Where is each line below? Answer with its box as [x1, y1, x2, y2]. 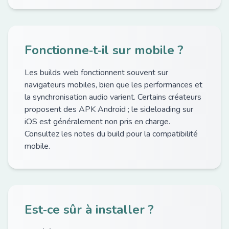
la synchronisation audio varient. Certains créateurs [25, 91, 201, 103]
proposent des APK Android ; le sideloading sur [25, 104, 193, 115]
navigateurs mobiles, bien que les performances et [25, 79, 202, 90]
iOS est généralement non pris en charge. [25, 116, 170, 127]
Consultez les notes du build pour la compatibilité [25, 128, 198, 140]
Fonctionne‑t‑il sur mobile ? [25, 42, 184, 58]
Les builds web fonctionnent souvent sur [25, 67, 168, 78]
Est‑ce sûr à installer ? [25, 201, 154, 218]
